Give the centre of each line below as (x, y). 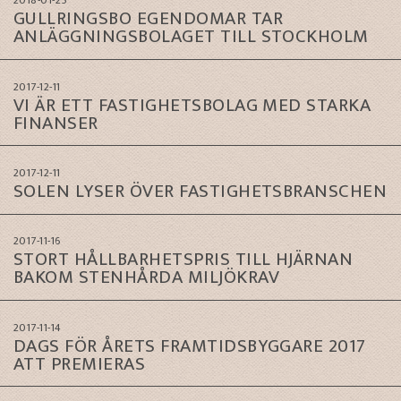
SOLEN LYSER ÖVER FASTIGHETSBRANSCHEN (200, 191)
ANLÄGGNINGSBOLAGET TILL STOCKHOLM (191, 37)
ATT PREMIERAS (80, 363)
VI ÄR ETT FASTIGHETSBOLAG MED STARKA (192, 105)
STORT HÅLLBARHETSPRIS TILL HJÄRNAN (183, 260)
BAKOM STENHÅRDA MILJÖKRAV (146, 277)
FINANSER (56, 123)
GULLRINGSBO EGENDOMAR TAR (148, 19)
